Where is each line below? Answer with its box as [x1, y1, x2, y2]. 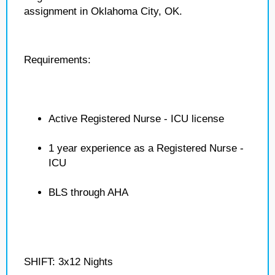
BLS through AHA [48, 187, 128, 198]
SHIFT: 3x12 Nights [24, 256, 113, 268]
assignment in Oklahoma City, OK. [24, 6, 182, 17]
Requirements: [24, 54, 91, 66]
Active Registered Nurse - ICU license [48, 113, 224, 125]
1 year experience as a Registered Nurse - [48, 142, 244, 154]
